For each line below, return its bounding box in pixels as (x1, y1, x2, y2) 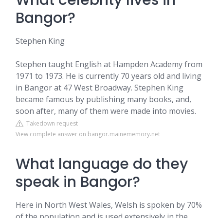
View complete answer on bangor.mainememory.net (16, 130, 160, 138)
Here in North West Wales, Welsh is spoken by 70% (16, 200, 202, 210)
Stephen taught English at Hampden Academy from (16, 59, 202, 70)
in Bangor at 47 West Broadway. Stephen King (16, 82, 183, 93)
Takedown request (23, 119, 78, 127)
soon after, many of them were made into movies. (16, 106, 196, 116)
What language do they (16, 154, 188, 174)
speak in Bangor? (16, 172, 140, 192)
